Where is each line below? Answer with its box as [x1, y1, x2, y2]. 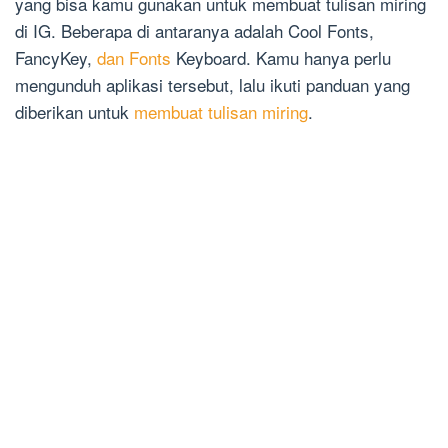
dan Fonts [97, 45, 171, 71]
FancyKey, [15, 45, 97, 71]
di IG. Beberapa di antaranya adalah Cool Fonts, [15, 18, 374, 44]
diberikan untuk [15, 99, 134, 125]
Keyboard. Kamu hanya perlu [171, 45, 391, 71]
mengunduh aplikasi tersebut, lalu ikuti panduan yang [15, 72, 410, 98]
